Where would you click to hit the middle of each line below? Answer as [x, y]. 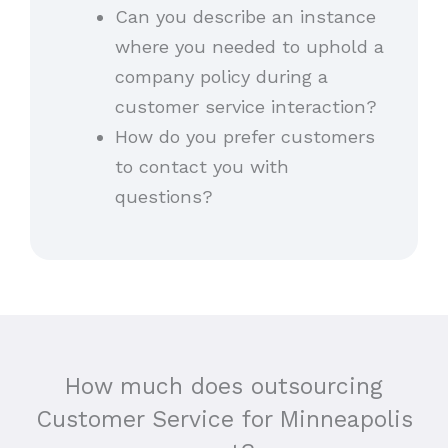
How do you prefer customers [244, 137]
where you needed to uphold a [249, 47]
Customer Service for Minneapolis [224, 419]
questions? [163, 197]
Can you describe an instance [245, 17]
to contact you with [201, 167]
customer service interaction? [245, 107]
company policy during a [221, 77]
